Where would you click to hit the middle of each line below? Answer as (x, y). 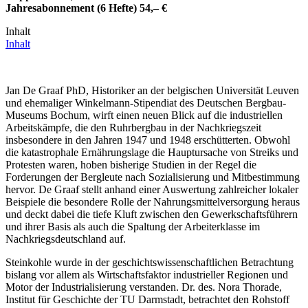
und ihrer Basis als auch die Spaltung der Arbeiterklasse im (133, 227)
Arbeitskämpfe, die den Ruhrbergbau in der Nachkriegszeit (133, 128)
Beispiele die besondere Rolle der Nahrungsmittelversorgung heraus (153, 202)
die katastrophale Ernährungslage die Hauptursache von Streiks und (152, 153)
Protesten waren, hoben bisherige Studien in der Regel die (131, 165)
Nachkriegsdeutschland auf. (66, 239)
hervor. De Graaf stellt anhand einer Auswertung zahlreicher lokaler (152, 190)
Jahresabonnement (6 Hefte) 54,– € (86, 8)
